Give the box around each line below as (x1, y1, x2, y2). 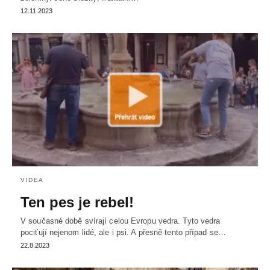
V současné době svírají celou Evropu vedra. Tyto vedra (20, 216, 221, 226)
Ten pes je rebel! (20, 194, 134, 211)
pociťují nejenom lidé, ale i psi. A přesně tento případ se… (20, 228, 226, 237)
